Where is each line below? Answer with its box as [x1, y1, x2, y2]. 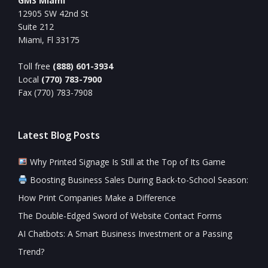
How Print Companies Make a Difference [18, 192, 176, 204]
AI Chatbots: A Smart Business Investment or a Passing [18, 228, 232, 240]
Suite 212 [18, 21, 54, 33]
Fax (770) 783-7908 [18, 87, 93, 99]
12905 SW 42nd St [18, 8, 89, 20]
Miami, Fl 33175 [18, 34, 80, 46]
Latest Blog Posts [18, 129, 100, 142]
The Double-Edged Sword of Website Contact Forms [18, 210, 222, 222]
